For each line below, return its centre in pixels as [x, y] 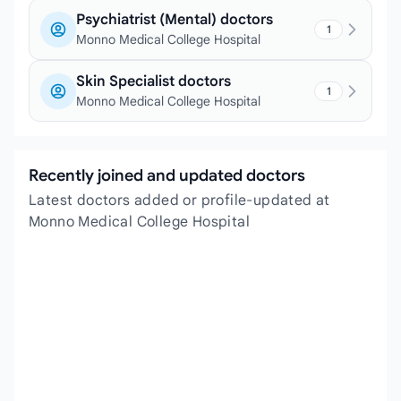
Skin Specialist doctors [154, 81]
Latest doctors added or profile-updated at [179, 200]
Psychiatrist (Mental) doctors [175, 20]
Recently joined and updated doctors [167, 175]
